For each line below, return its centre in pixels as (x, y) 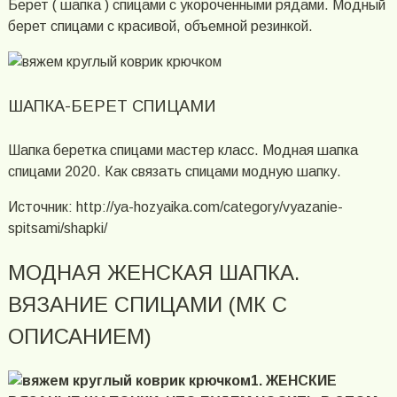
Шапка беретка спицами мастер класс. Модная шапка (183, 150)
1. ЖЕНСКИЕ (293, 380)
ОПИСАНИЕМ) (79, 336)
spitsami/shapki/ (57, 228)
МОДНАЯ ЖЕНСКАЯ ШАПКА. (153, 272)
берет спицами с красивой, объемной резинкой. (160, 26)
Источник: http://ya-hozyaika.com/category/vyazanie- (175, 206)
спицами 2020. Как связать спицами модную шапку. (174, 171)
